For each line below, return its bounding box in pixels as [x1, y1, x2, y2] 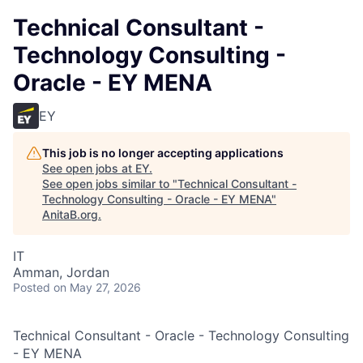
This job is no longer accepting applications [42, 146, 284, 160]
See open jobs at [42, 161, 135, 175]
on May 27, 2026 [53, 280, 141, 294]
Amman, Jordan [13, 264, 109, 280]
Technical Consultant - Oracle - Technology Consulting [13, 327, 349, 344]
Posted [13, 280, 50, 294]
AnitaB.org [42, 207, 98, 221]
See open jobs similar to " [42, 177, 177, 190]
